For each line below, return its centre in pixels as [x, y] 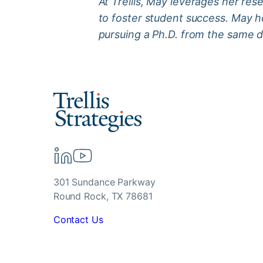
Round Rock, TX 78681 [103, 196]
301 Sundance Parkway [104, 182]
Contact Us [78, 219]
